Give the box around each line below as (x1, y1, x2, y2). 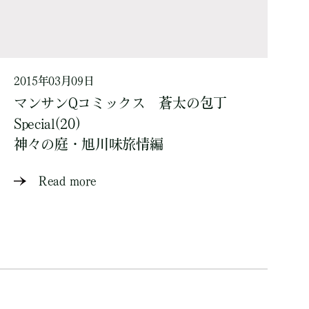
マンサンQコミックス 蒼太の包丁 (14, 96, 227, 110)
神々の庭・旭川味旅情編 (14, 137, 163, 151)
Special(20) (14, 117, 81, 130)
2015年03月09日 (14, 75, 94, 86)
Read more (39, 175, 97, 187)
